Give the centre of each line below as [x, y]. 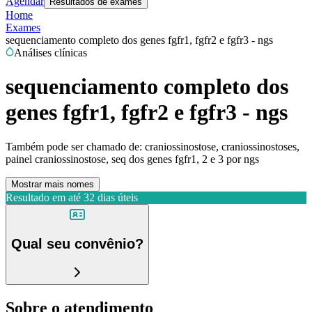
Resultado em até [43, 197]
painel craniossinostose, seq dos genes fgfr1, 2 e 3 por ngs [132, 159]
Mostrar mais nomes [53, 184]
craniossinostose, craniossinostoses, [222, 146]
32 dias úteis [111, 197]
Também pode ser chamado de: [74, 146]
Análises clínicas [50, 53]
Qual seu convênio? [77, 244]
